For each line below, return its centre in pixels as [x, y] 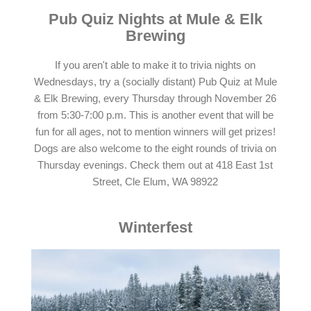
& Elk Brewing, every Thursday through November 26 [155, 99]
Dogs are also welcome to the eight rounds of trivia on [155, 149]
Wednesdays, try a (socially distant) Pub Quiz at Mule [155, 82]
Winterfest [155, 228]
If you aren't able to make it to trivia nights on [155, 66]
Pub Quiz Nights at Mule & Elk [155, 19]
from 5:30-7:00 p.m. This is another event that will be [155, 116]
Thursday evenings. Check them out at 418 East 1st [155, 166]
